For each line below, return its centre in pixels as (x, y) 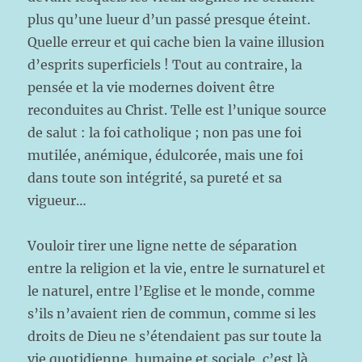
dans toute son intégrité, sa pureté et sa (155, 178)
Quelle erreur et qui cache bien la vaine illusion (177, 42)
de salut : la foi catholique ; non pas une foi (165, 133)
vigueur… (57, 200)
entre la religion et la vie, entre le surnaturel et (177, 268)
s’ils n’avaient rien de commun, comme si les (172, 314)
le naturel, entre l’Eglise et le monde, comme (172, 291)
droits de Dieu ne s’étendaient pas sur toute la (175, 336)
